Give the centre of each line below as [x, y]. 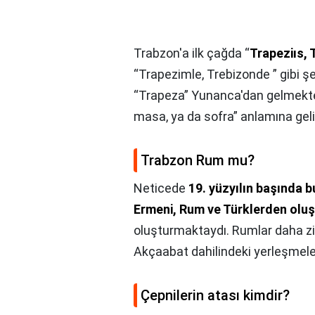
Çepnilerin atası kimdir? [215, 296]
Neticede [161, 188]
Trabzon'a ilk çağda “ [192, 53]
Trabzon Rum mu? [198, 161]
